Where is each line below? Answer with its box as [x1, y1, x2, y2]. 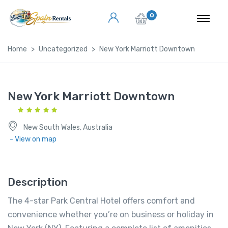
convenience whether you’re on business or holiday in [8, 210, 214, 219]
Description [8, 176, 68, 188]
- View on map [10, 135, 56, 144]
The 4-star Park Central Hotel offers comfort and [8, 196, 195, 206]
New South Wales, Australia [22, 123, 112, 132]
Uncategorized [39, 45, 88, 53]
